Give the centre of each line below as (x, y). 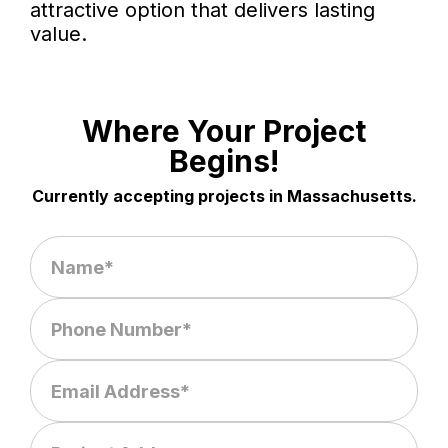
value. (58, 34)
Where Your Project (224, 131)
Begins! (224, 161)
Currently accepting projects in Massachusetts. (224, 196)
